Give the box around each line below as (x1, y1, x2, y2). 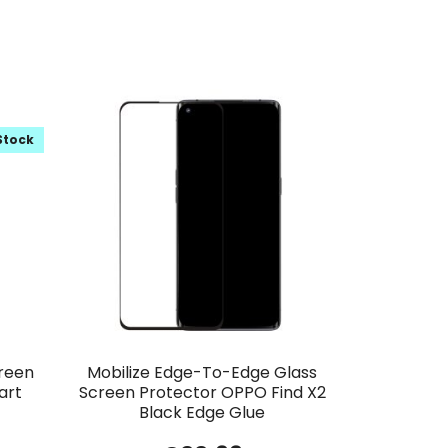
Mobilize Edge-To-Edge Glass (87, 361, 318, 385)
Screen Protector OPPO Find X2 (78, 381, 326, 405)
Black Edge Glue (139, 401, 266, 425)
